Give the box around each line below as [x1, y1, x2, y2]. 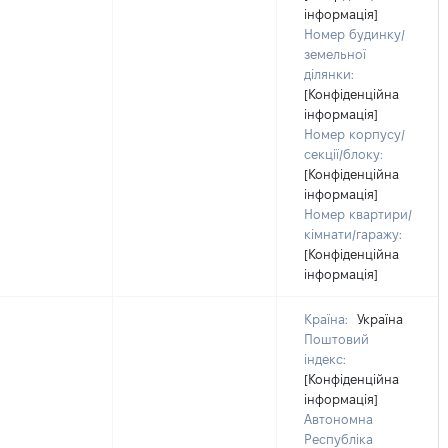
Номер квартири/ [304, 207, 412, 221]
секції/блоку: [304, 147, 383, 161]
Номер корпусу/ [304, 127, 405, 141]
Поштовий [304, 332, 369, 346]
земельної [304, 47, 366, 61]
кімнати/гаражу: [304, 227, 402, 241]
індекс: [304, 352, 346, 366]
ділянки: [304, 67, 354, 81]
